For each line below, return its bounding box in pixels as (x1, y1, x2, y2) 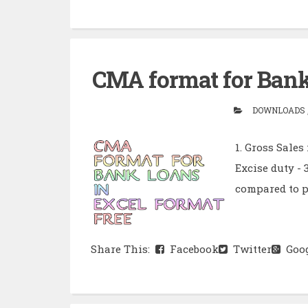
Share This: (91, 241, 155, 256)
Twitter (228, 241, 272, 256)
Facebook (164, 241, 219, 256)
